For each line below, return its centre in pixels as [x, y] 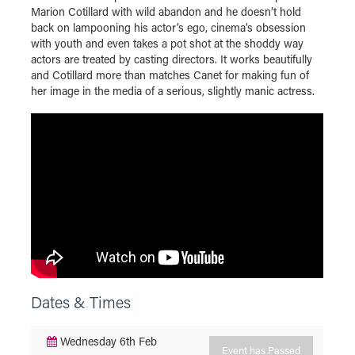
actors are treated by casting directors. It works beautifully [172, 59]
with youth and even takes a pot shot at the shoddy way [167, 43]
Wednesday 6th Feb [107, 341]
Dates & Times [81, 302]
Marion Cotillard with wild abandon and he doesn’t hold [166, 11]
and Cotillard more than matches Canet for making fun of [170, 75]
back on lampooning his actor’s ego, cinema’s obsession [168, 27]
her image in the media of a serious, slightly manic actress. [173, 91]
